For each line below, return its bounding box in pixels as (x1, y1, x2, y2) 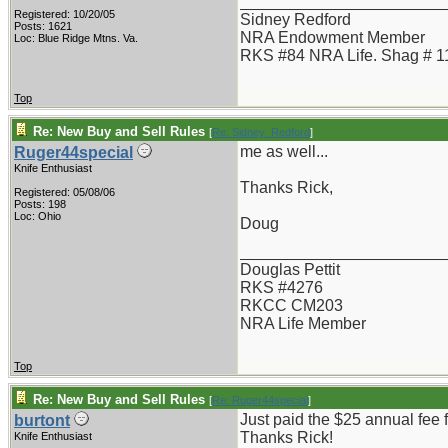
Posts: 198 (14, 198, 66, 210)
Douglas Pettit (240, 261, 340, 278)
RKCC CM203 (240, 297, 343, 314)
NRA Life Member (240, 315, 366, 332)
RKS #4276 (240, 279, 323, 296)
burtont (14, 412, 70, 429)
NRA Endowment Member (240, 29, 425, 46)
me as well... (240, 143, 328, 160)
